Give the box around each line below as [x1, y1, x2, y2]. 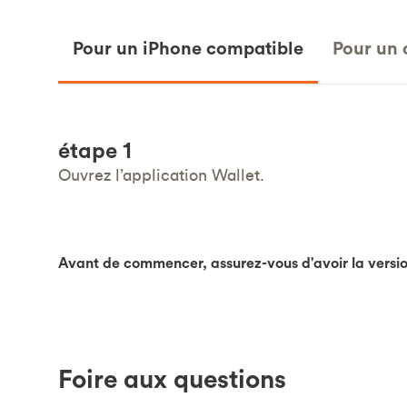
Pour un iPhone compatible [73, 35, 303, 59]
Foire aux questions [58, 362, 286, 395]
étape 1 [58, 135, 132, 164]
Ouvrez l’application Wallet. [58, 164, 264, 185]
